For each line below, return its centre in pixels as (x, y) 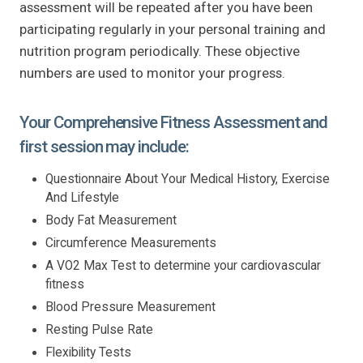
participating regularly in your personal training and (173, 29)
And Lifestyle (82, 197)
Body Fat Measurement (111, 220)
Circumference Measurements (131, 243)
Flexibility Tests (88, 352)
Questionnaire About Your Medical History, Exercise (188, 179)
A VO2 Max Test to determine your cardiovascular (183, 265)
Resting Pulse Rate (99, 329)
